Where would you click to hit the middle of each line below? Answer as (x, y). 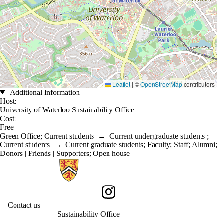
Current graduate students (104, 144)
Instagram (114, 196)
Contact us (24, 205)
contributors (198, 84)
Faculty (159, 144)
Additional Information (44, 92)
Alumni (203, 144)
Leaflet (121, 84)
